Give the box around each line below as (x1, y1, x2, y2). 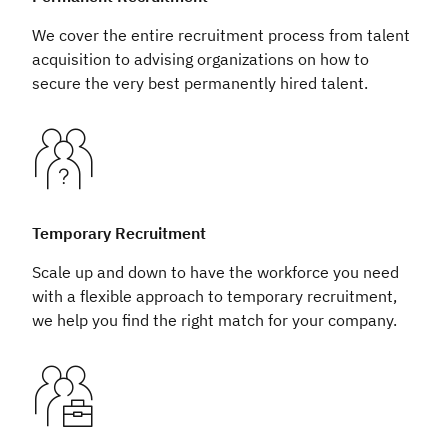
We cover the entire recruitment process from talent (32, 25, 410, 45)
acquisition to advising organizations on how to (32, 49, 369, 69)
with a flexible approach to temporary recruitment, (32, 286, 397, 306)
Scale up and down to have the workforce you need (32, 262, 399, 282)
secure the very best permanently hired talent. (32, 73, 368, 93)
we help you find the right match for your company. (32, 310, 397, 330)
